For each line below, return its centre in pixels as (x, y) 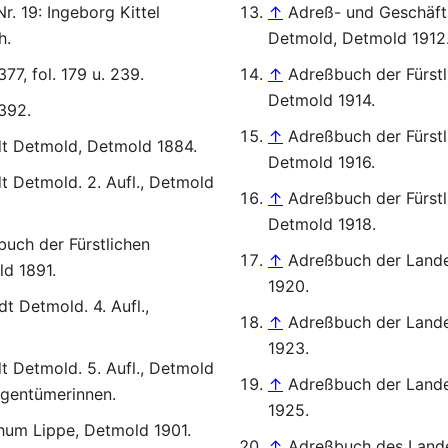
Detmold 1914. (321, 100)
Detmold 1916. (321, 162)
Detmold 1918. (321, 224)
